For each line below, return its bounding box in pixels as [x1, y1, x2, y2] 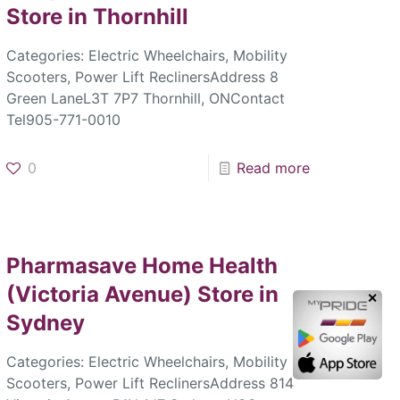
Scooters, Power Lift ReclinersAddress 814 [6, 374, 295, 393]
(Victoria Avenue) [6, 281, 198, 308]
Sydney [6, 310, 86, 337]
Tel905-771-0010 [6, 111, 121, 129]
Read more [236, 159, 310, 178]
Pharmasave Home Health [6, 253, 279, 279]
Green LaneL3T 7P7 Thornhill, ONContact [6, 89, 286, 108]
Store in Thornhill [6, 4, 189, 30]
